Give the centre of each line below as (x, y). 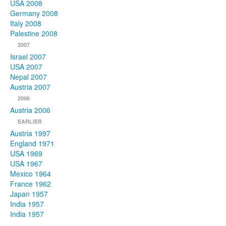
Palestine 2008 (34, 34)
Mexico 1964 (31, 174)
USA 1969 (26, 154)
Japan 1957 (29, 194)
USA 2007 (26, 67)
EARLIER (30, 122)
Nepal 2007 (29, 77)
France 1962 (31, 184)
